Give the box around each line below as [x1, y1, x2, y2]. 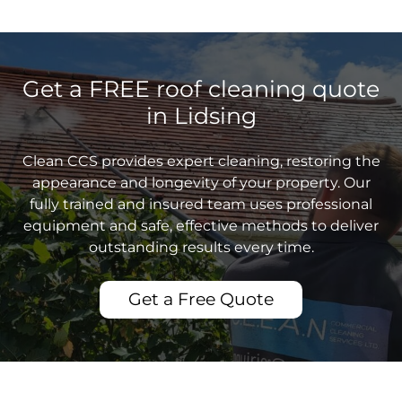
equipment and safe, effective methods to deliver [23, 217, 379, 235]
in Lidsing [145, 102, 257, 130]
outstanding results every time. [88, 239, 314, 257]
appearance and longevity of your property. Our [31, 174, 371, 192]
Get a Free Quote [128, 289, 274, 310]
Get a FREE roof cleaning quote [22, 75, 380, 103]
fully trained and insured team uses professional [30, 196, 372, 214]
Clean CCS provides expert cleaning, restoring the [22, 153, 380, 170]
